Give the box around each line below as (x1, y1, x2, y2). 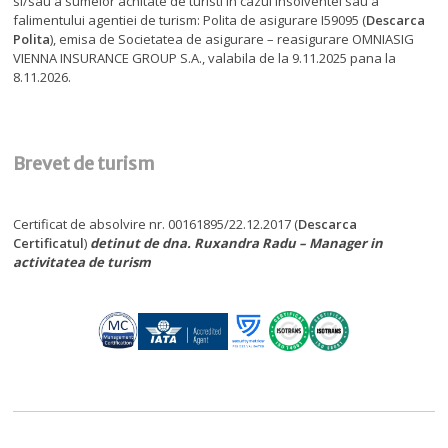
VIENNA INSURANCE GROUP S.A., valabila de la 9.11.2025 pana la (13, 48, 397, 67)
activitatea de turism (13, 252, 152, 271)
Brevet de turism (13, 151, 156, 175)
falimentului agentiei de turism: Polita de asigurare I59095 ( (13, 10, 367, 29)
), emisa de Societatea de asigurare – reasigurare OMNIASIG (50, 29, 415, 48)
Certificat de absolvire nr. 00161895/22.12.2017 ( (13, 214, 299, 233)
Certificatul (13, 233, 85, 252)
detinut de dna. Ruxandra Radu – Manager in (90, 233, 384, 252)
